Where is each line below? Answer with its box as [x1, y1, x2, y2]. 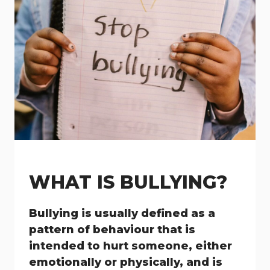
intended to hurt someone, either [29, 239, 232, 253]
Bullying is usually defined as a [29, 207, 215, 220]
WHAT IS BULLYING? [29, 171, 227, 193]
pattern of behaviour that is [29, 223, 195, 236]
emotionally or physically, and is [29, 256, 222, 269]
